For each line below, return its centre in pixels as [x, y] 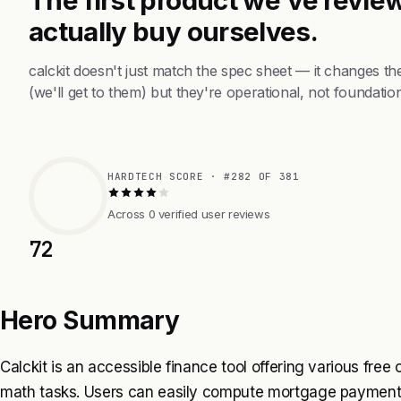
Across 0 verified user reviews [189, 213]
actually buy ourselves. [174, 31]
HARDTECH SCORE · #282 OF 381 [204, 176]
